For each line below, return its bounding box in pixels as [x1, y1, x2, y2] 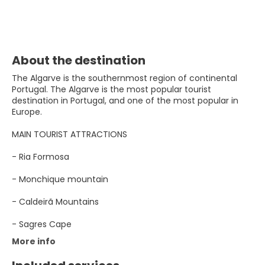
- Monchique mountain [12, 173, 108, 185]
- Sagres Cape [12, 218, 72, 230]
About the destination [12, 52, 146, 69]
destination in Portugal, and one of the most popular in [12, 95, 238, 106]
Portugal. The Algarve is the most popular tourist [12, 83, 211, 95]
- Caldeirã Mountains [12, 196, 99, 208]
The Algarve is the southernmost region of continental [12, 72, 237, 84]
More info [12, 235, 56, 247]
